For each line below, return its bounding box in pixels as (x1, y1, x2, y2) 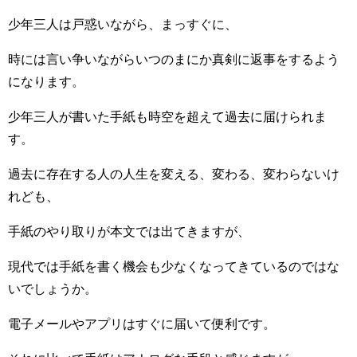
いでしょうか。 (8, 281, 97, 295)
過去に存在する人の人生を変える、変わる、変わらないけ (8, 167, 339, 180)
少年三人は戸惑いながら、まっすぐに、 (8, 17, 237, 30)
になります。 (8, 74, 84, 88)
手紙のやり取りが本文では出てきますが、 (8, 224, 250, 237)
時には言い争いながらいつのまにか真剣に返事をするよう (8, 52, 339, 65)
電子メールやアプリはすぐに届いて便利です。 (8, 316, 276, 330)
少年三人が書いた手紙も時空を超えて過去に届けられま (8, 109, 327, 123)
